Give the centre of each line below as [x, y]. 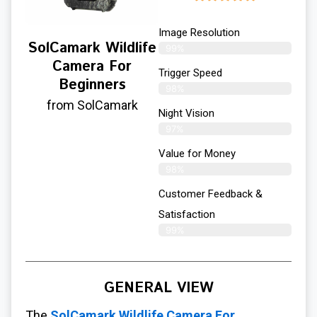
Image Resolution [199, 32]
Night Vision [186, 113]
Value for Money [197, 153]
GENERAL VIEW [158, 288]
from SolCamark [92, 105]
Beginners [92, 85]
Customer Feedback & [211, 194]
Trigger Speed [190, 73]
